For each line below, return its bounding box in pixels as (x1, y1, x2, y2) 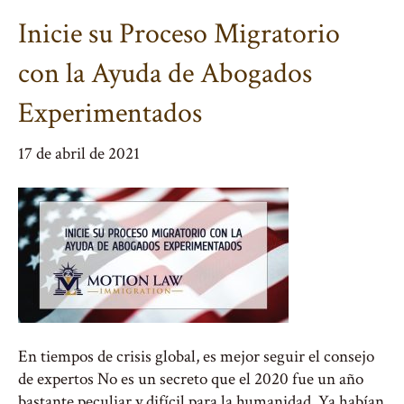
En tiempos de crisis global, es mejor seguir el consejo (18, 345, 374, 368)
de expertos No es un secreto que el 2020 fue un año (18, 368, 363, 390)
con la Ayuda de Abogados (18, 55, 312, 92)
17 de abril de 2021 (18, 142, 140, 165)
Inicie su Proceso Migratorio (18, 15, 340, 52)
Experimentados (18, 95, 202, 132)
